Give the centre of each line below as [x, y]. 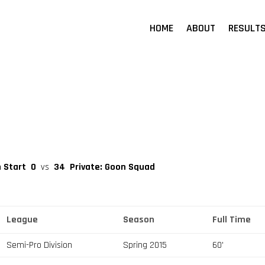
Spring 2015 [145, 245]
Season [139, 219]
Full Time [232, 219]
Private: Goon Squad [112, 167]
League [22, 219]
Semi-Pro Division [40, 245]
